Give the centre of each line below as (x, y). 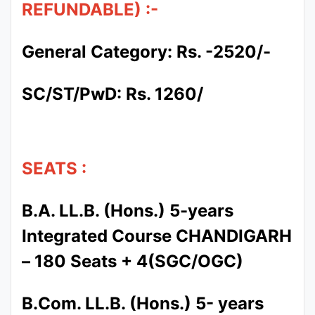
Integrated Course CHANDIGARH (157, 236)
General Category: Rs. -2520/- (146, 52)
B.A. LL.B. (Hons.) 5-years (128, 211)
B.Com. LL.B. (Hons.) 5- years (143, 303)
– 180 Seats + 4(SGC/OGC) (133, 261)
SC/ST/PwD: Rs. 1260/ (112, 94)
